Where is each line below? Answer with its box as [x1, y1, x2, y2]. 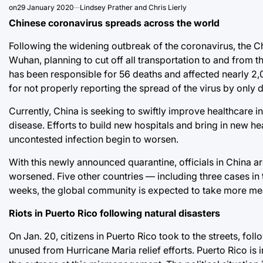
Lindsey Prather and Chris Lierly [80, 2, 187, 12]
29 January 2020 [17, 2, 74, 12]
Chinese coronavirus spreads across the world [9, 16, 220, 29]
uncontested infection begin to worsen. [9, 133, 178, 145]
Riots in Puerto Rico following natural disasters [9, 207, 220, 219]
